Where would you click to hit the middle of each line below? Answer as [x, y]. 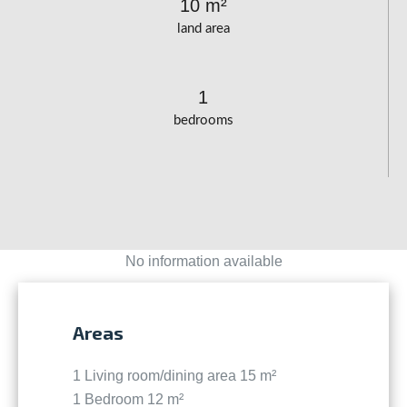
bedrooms [203, 121]
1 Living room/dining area [156, 376]
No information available [203, 262]
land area [203, 29]
